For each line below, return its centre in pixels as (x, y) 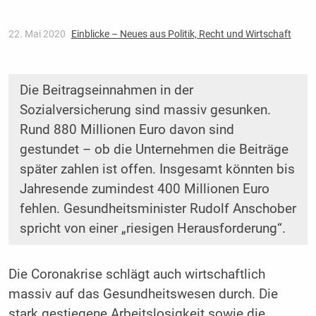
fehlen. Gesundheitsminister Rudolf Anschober (158, 209)
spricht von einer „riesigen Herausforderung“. (152, 229)
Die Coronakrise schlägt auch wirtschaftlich (136, 275)
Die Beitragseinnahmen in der (106, 91)
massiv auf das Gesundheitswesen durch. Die (143, 294)
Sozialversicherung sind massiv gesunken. (145, 110)
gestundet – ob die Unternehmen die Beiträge (154, 150)
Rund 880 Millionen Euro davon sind (127, 130)
